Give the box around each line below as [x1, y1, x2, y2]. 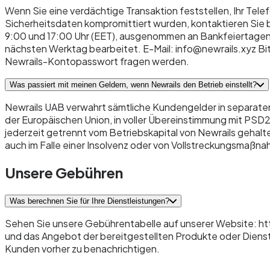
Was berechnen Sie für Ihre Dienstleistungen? [10, 196, 169, 206]
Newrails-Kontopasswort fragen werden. [5, 54, 189, 67]
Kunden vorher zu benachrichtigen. [5, 242, 160, 255]
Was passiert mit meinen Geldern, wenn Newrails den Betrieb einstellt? [10, 80, 257, 89]
